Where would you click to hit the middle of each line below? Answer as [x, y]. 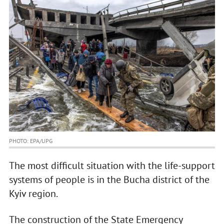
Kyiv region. [33, 194]
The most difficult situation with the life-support [112, 166]
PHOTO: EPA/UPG [30, 141]
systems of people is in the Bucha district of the [109, 180]
